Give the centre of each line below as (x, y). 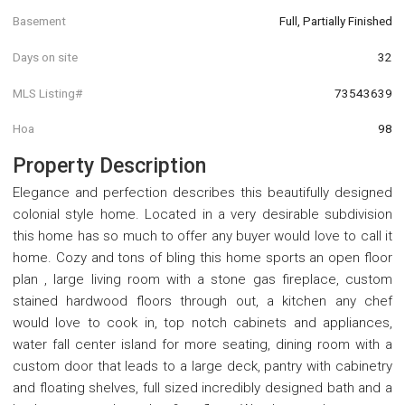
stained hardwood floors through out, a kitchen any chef (202, 301)
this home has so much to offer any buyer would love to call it (202, 235)
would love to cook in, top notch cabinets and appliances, (202, 322)
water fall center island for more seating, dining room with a (202, 344)
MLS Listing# (47, 93)
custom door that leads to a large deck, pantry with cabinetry (202, 366)
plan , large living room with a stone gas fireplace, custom (202, 279)
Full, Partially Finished (336, 21)
